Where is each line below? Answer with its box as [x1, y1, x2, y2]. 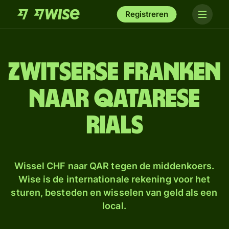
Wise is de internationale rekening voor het [18, 174, 211, 185]
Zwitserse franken [8, 60, 221, 85]
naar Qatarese [29, 86, 200, 112]
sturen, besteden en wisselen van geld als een [11, 187, 218, 198]
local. [102, 200, 126, 211]
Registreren [125, 9, 168, 19]
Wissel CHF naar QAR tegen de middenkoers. [14, 161, 215, 171]
